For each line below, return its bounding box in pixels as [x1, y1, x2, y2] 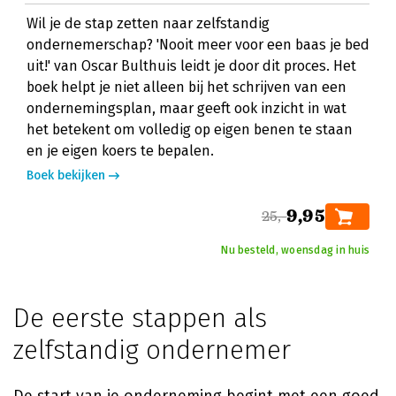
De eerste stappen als [13, 302, 267, 334]
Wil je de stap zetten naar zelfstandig [27, 15, 270, 32]
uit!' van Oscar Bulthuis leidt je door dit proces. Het [27, 57, 356, 74]
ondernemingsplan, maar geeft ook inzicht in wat [27, 100, 346, 117]
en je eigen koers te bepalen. [27, 142, 214, 159]
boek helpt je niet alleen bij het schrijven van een [27, 79, 346, 95]
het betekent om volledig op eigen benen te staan [27, 121, 353, 138]
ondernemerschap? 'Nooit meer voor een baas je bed [27, 36, 369, 53]
